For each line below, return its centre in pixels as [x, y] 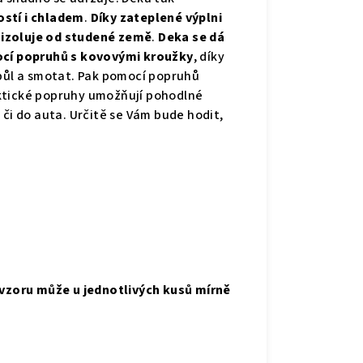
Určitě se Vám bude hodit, [146, 115]
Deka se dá [192, 38]
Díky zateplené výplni [156, 18]
